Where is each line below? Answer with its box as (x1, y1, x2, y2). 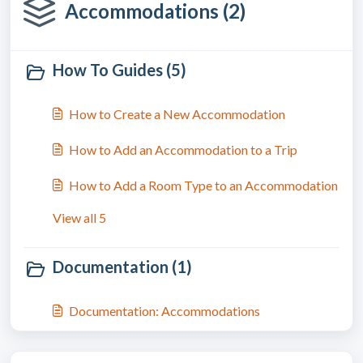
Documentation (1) (53, 257, 192, 276)
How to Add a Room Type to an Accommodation (69, 177, 338, 193)
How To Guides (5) (53, 60, 186, 79)
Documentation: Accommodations (69, 303, 260, 318)
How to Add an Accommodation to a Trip (69, 142, 297, 157)
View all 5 (53, 210, 106, 225)
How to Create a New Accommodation (69, 106, 285, 122)
